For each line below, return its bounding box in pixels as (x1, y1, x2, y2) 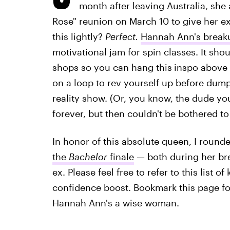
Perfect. (105, 31, 141, 42)
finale (107, 151, 134, 162)
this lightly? (52, 31, 105, 42)
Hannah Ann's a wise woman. (52, 197, 179, 208)
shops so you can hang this (52, 62, 172, 73)
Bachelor (68, 151, 107, 162)
